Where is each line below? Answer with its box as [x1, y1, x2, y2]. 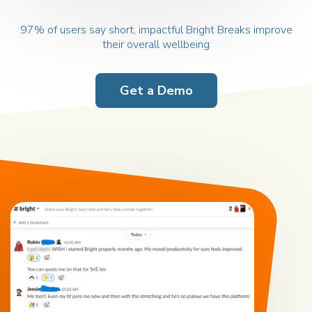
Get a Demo [119, 82, 193, 100]
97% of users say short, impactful [19, 22, 186, 38]
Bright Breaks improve [185, 22, 292, 38]
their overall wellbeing [102, 37, 210, 53]
